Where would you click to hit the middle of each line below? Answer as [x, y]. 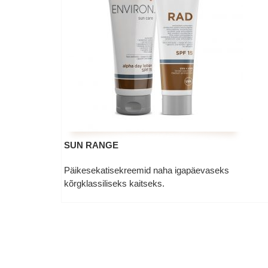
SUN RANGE [91, 145]
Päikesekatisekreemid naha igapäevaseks [146, 170]
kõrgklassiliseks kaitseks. [114, 183]
